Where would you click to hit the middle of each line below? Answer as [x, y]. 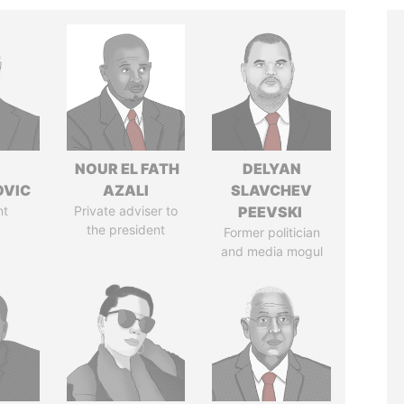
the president [126, 230]
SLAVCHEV [272, 190]
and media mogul [271, 251]
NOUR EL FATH [126, 169]
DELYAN [271, 169]
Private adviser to [126, 211]
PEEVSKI [272, 212]
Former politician [271, 232]
